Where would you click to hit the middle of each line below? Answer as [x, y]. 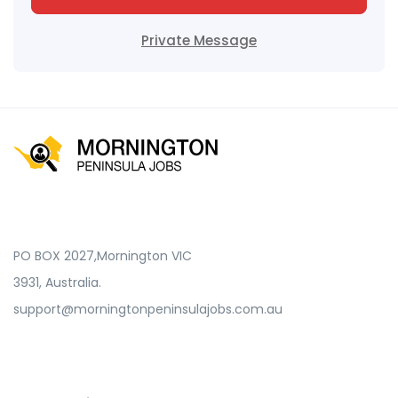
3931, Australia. [57, 282]
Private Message [199, 40]
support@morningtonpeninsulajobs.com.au [148, 309]
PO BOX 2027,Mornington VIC [103, 255]
